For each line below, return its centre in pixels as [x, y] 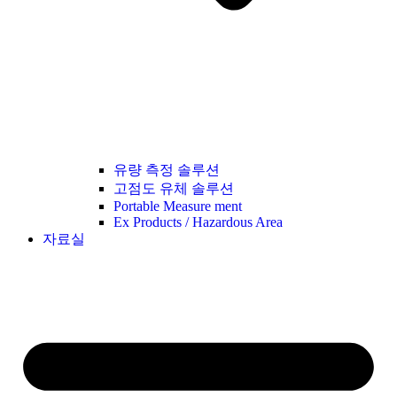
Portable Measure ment [178, 206]
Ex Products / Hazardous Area [198, 222]
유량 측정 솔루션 [167, 169]
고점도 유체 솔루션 [174, 188]
